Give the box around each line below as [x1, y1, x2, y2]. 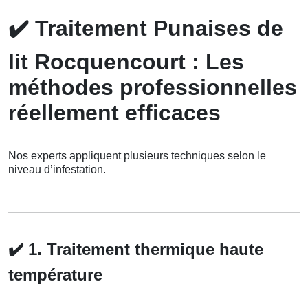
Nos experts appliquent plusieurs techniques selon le [8, 150, 266, 162]
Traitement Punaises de [29, 16, 283, 41]
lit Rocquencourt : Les [8, 49, 244, 75]
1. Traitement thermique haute [23, 240, 263, 259]
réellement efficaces [8, 100, 221, 126]
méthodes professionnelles [8, 75, 297, 100]
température [8, 265, 102, 285]
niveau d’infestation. [8, 164, 106, 176]
